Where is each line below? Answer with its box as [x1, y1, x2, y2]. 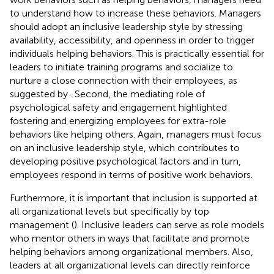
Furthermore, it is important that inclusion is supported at [10, 191, 257, 204]
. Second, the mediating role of [70, 87, 205, 100]
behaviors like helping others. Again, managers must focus [10, 128, 261, 140]
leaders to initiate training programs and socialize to [10, 61, 233, 73]
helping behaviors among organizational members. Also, [10, 245, 253, 257]
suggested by [10, 87, 70, 100]
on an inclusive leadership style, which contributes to [10, 141, 240, 154]
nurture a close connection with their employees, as [10, 74, 237, 86]
